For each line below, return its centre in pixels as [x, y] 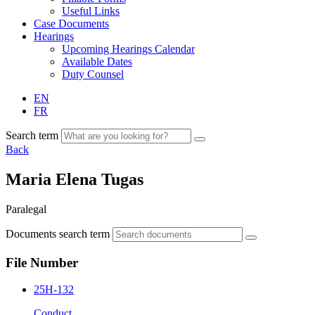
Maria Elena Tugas [75, 179]
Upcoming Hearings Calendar [128, 49]
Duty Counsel [93, 74]
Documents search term [58, 233]
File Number [42, 262]
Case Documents [71, 24]
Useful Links [91, 11]
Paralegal [26, 209]
